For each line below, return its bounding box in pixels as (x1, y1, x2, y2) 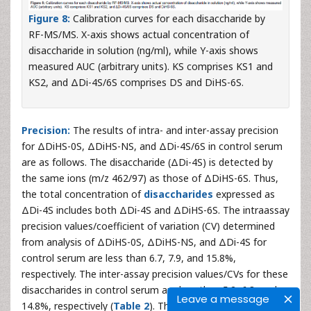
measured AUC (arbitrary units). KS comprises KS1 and (28, 59, 273, 73)
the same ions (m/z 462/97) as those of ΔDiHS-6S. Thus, (22, 171, 278, 185)
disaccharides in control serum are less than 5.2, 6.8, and (22, 283, 277, 296)
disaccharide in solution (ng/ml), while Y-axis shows (28, 43, 258, 57)
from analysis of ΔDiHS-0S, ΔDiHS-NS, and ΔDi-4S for (22, 235, 267, 249)
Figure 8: (28, 11, 70, 25)
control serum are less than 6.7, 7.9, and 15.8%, (22, 251, 236, 264)
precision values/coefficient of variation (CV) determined (22, 219, 275, 233)
